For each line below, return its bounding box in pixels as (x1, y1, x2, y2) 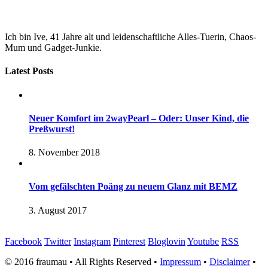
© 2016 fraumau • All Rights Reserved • (5, 256, 160, 267)
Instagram (74, 236, 111, 246)
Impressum (160, 256, 201, 267)
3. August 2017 (29, 205, 87, 215)
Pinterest (113, 236, 145, 246)
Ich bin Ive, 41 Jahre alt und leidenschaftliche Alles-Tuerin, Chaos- (5, 32, 256, 42)
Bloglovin (148, 236, 185, 246)
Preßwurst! (29, 123, 75, 134)
